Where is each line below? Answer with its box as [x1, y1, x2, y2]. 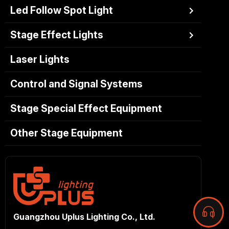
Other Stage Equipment [10, 127, 123, 140]
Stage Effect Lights [10, 29, 103, 41]
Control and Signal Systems [10, 78, 143, 90]
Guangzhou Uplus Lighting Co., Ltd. [13, 212, 155, 222]
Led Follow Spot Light [10, 4, 113, 17]
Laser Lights [10, 53, 70, 66]
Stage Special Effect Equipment [10, 102, 162, 115]
